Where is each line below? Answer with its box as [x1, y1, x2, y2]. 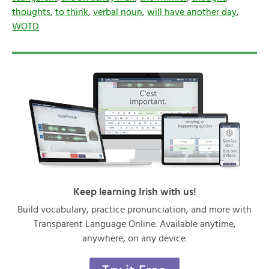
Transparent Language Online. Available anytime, [33, 219, 236, 229]
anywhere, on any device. [82, 234, 187, 243]
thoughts [12, 7, 50, 17]
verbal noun [93, 7, 142, 17]
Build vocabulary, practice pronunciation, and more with [17, 205, 252, 214]
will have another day [147, 7, 237, 17]
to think [55, 7, 88, 17]
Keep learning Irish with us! [73, 187, 196, 197]
